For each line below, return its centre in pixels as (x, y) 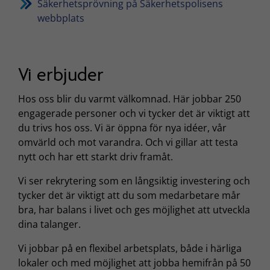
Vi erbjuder (61, 75)
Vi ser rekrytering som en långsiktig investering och (134, 181)
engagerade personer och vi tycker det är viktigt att (134, 113)
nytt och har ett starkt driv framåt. (97, 156)
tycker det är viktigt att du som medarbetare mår (129, 195)
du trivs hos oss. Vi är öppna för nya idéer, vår (122, 127)
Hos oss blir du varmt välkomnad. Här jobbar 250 (130, 99)
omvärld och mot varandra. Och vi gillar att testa (128, 142)
